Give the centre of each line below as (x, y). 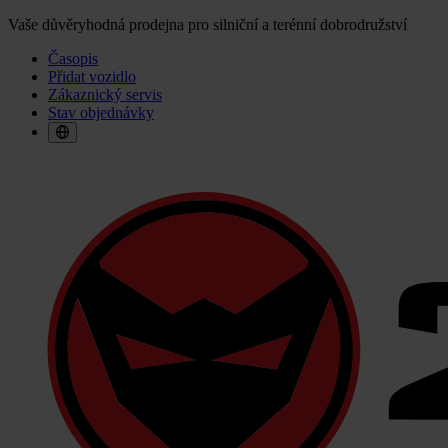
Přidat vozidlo (92, 76)
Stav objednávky (101, 112)
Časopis (73, 58)
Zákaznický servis (105, 94)
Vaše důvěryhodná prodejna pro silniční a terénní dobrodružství (207, 24)
